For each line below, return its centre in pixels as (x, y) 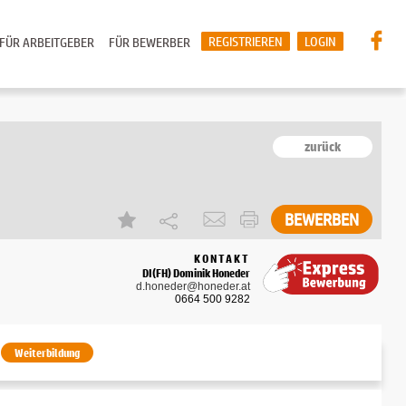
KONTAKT (222, 258)
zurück (323, 146)
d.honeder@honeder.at (193, 286)
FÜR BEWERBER (150, 42)
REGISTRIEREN (246, 41)
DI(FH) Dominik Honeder (197, 272)
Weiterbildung (48, 352)
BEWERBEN (322, 219)
